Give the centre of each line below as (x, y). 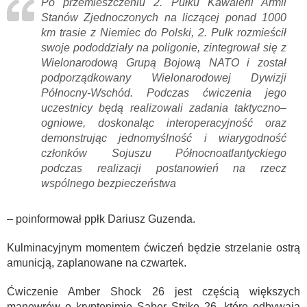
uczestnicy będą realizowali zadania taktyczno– (164, 108)
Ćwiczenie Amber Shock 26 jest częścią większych (153, 291)
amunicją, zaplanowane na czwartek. (97, 262)
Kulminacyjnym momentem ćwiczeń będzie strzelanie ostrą (153, 247)
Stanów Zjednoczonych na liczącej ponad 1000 (164, 17)
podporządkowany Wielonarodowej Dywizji (164, 77)
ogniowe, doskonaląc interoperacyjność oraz (164, 123)
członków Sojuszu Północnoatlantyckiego (164, 153)
